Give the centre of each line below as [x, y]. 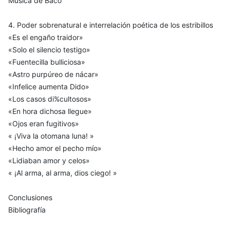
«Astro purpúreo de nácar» [53, 74]
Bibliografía [27, 209]
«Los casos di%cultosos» [50, 99]
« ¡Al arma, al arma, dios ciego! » [63, 172]
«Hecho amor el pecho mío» [55, 148]
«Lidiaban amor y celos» [49, 160]
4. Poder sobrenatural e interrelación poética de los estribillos [111, 25]
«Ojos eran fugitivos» [44, 123]
